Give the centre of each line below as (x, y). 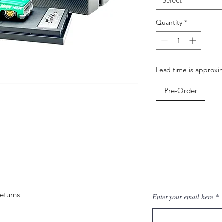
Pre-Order (180, 90)
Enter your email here (183, 196)
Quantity (169, 22)
